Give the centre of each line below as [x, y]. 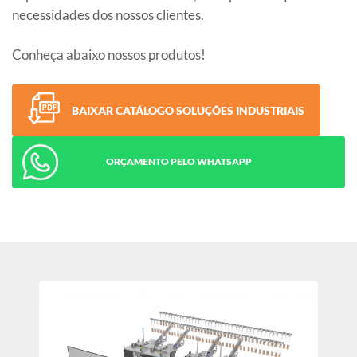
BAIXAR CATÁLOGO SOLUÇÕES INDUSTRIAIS [188, 110]
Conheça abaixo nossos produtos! [109, 54]
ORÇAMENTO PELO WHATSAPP [178, 162]
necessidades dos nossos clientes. [108, 14]
